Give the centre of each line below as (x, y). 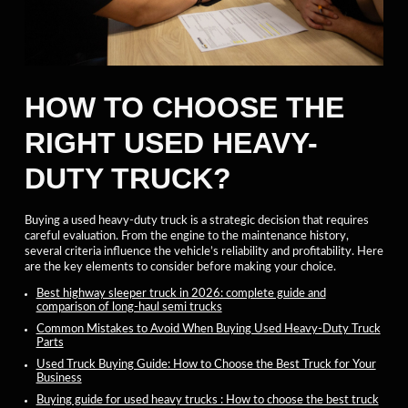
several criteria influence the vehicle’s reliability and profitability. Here (204, 252)
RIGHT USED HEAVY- (171, 143)
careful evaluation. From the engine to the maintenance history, (187, 236)
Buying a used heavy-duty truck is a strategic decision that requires (197, 221)
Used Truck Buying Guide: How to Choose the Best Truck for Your (206, 364)
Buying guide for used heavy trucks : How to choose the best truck (207, 399)
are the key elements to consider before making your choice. (180, 267)
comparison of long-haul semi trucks (129, 306)
